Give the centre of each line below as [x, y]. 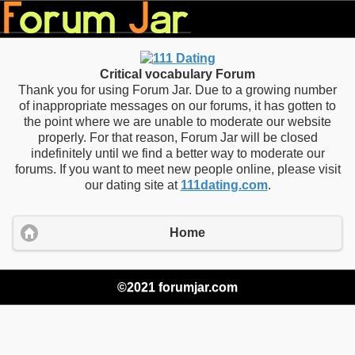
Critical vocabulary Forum [177, 74]
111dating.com [224, 185]
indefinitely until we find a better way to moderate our [177, 153]
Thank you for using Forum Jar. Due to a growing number [177, 90]
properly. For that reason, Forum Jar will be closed [177, 137]
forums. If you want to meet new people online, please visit [177, 169]
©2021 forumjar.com [177, 287]
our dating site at [132, 185]
